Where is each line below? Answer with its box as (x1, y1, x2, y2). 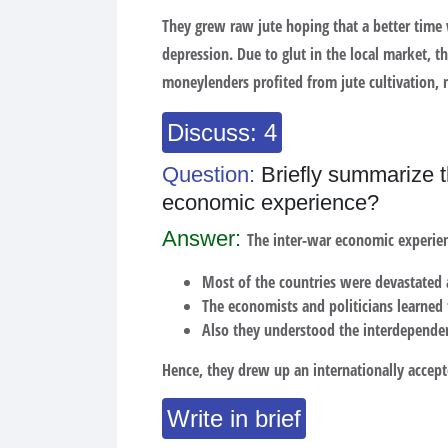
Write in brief (167, 405, 301, 432)
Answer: (162, 226, 247, 251)
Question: (162, 162, 261, 187)
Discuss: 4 (167, 119, 277, 146)
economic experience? (162, 190, 379, 215)
